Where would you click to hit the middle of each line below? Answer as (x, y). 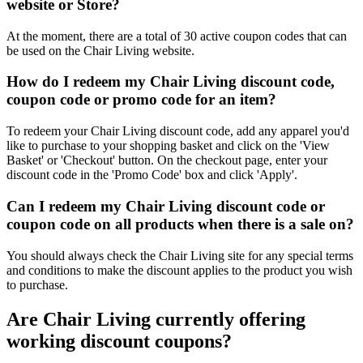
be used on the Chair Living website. (100, 50)
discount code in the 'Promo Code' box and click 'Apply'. (152, 175)
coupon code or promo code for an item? (141, 100)
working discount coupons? (119, 341)
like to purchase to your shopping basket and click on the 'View (168, 146)
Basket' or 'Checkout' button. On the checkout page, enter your (167, 160)
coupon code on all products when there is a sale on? (180, 224)
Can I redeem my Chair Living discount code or (166, 206)
